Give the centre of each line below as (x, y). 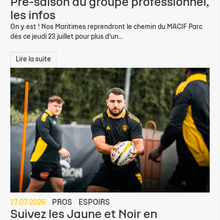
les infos (33, 16)
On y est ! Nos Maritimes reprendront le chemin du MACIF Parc (106, 27)
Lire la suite (33, 59)
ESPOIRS (94, 203)
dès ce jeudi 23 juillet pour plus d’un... (67, 37)
